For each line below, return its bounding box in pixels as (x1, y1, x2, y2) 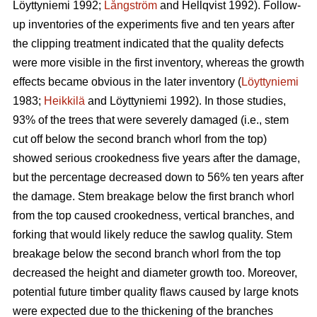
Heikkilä (44, 95, 85, 108)
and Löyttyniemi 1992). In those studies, (85, 95, 286, 108)
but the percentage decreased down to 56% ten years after (13, 171, 304, 184)
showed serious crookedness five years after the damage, (13, 152, 300, 165)
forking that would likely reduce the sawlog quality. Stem (13, 229, 292, 241)
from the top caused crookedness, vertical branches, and (13, 209, 294, 222)
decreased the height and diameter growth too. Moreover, (13, 267, 297, 279)
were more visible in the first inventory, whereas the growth (13, 57, 304, 69)
